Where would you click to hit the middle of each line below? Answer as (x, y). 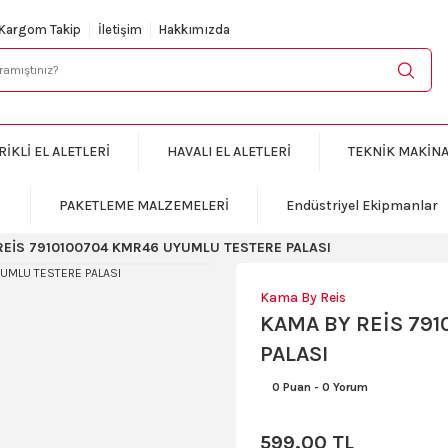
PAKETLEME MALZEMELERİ (144, 206)
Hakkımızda (194, 30)
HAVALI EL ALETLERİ (228, 152)
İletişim (120, 30)
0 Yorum (345, 387)
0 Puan (291, 387)
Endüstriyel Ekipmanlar (362, 206)
